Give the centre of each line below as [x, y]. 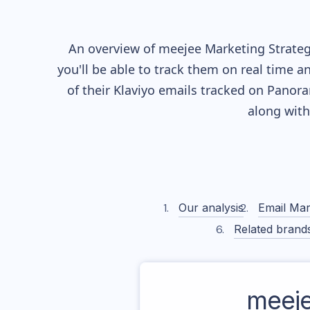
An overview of [113, 48]
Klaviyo [134, 90]
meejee [180, 48]
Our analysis [211, 208]
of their [90, 90]
